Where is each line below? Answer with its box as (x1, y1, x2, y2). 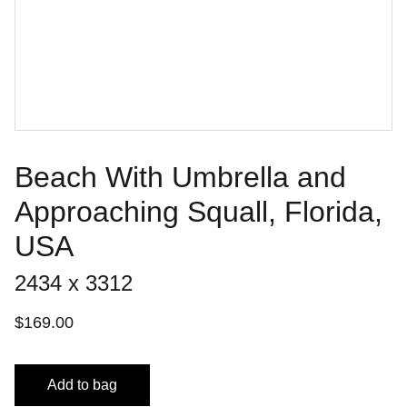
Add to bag (47, 377, 117, 392)
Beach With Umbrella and (15, 161, 346, 194)
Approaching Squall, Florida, (15, 195, 382, 228)
